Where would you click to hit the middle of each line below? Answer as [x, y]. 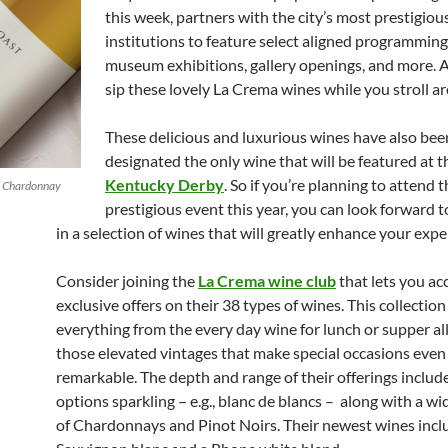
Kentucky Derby [164, 184]
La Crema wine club [267, 280]
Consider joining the [127, 280]
